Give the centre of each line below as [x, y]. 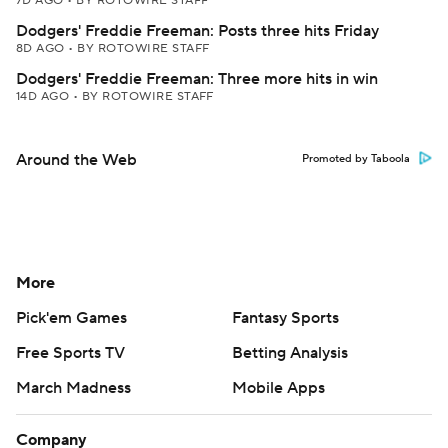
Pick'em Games [71, 318]
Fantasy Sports [285, 318]
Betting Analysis [290, 353]
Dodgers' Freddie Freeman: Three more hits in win [197, 79]
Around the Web [76, 160]
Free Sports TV [70, 353]
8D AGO [42, 48]
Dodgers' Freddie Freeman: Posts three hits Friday [197, 31]
